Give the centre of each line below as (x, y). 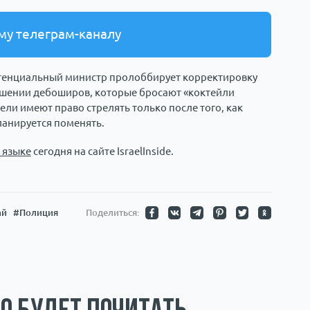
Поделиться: (112, 212)
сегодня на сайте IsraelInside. (102, 152)
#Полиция (35, 212)
